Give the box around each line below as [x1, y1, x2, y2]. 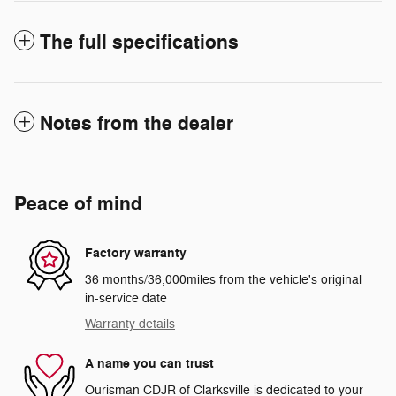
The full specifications [40, 29, 239, 55]
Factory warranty [85, 245, 187, 263]
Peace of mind [14, 191, 142, 217]
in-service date [85, 290, 167, 306]
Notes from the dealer [40, 110, 233, 136]
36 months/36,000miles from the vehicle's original [85, 271, 362, 287]
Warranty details [85, 316, 175, 331]
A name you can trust [85, 355, 214, 373]
